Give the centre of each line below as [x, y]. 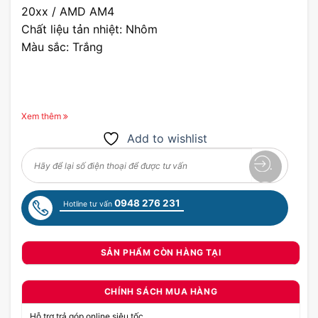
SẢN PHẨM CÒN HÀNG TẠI [161, 252]
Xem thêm [41, 116]
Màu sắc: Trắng [62, 47]
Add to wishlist [167, 138]
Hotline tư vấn [89, 204]
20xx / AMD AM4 [68, 11]
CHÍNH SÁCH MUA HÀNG [161, 291]
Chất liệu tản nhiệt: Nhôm [89, 29]
